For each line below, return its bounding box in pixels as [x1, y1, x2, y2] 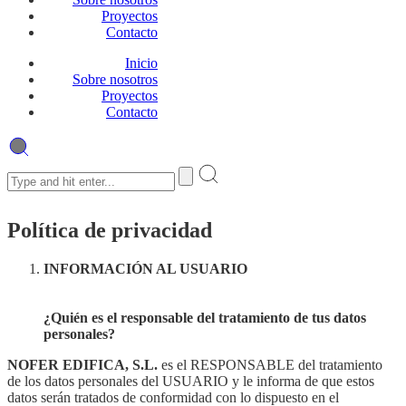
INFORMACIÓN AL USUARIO [43, 260, 247, 276]
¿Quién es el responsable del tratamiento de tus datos [43, 309, 366, 325]
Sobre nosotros [72, 72, 158, 87]
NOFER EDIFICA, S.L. [7, 356, 158, 372]
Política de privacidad [7, 217, 212, 242]
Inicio [125, 55, 158, 71]
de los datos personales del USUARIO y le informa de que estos [7, 372, 374, 389]
